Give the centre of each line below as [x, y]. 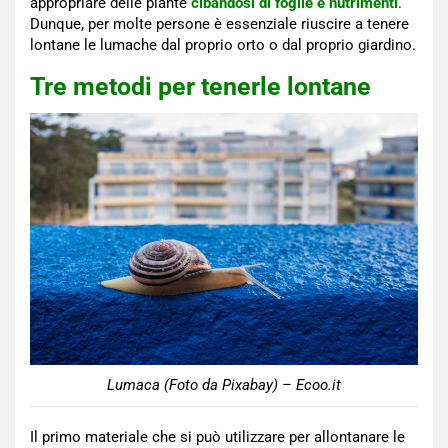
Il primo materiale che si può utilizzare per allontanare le [217, 436]
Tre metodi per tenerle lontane [200, 86]
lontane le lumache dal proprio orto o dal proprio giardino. [223, 44]
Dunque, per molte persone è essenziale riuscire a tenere [219, 23]
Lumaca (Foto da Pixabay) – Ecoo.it [224, 384]
